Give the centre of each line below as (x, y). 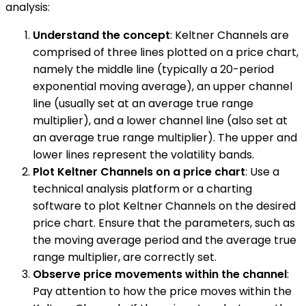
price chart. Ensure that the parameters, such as (164, 223)
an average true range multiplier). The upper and (165, 137)
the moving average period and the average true (165, 240)
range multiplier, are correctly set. (125, 257)
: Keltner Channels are (229, 35)
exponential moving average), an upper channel (163, 86)
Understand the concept (101, 35)
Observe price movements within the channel (160, 274)
